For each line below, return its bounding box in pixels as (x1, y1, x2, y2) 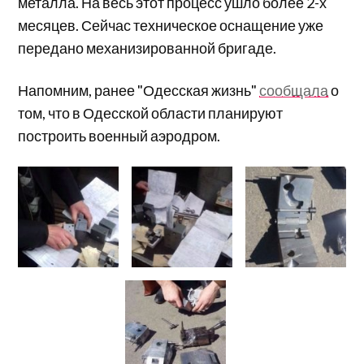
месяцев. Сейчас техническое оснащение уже (18, 15, 324, 34)
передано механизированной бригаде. (18, 38, 279, 57)
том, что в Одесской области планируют (18, 103, 284, 122)
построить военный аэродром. (18, 126, 223, 145)
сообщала (259, 80, 329, 99)
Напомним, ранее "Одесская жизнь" (18, 80, 260, 99)
